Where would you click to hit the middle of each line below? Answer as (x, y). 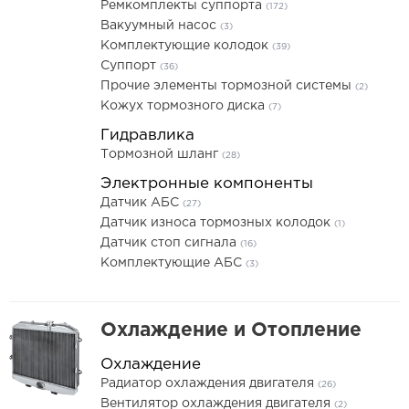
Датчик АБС (142, 203)
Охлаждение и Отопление (231, 330)
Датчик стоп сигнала (170, 243)
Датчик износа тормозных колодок (217, 223)
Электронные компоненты (207, 184)
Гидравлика (147, 136)
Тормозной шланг (161, 154)
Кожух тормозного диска (184, 106)
